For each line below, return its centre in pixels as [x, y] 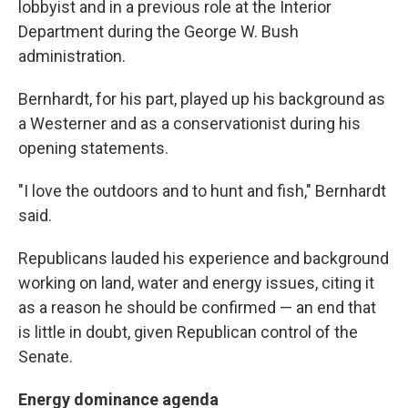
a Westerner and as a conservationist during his [189, 123]
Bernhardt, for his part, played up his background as [202, 99]
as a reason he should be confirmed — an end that [197, 307]
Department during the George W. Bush [158, 31]
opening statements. [93, 148]
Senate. [46, 357]
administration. [72, 56]
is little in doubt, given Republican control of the [188, 332]
